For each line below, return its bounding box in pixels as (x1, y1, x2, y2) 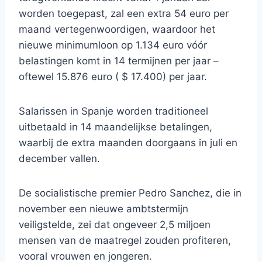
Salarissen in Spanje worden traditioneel (19, 105, 208, 118)
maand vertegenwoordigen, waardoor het (19, 23, 215, 36)
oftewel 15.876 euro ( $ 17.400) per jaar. (19, 71, 207, 83)
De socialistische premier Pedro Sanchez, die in (19, 187, 242, 199)
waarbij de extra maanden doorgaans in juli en (19, 137, 237, 149)
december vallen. (19, 153, 100, 165)
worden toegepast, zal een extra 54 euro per (19, 8, 229, 20)
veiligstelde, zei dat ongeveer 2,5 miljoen (19, 219, 211, 231)
